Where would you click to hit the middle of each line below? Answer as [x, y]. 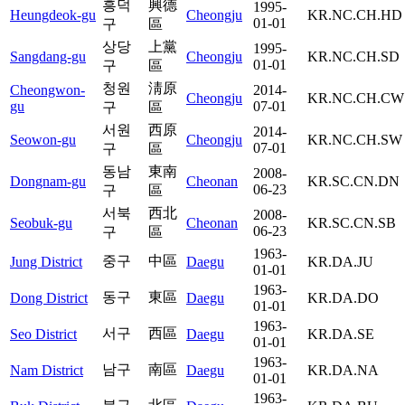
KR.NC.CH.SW [355, 139]
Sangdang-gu [48, 56]
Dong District [49, 297]
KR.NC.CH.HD [355, 14]
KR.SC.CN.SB [352, 222]
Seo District [43, 334]
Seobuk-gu [41, 222]
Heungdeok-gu [53, 14]
